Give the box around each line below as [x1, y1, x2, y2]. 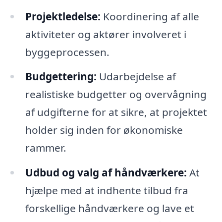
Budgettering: [25, 69, 97, 84]
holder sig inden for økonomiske [25, 123, 183, 137]
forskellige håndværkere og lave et [25, 201, 194, 216]
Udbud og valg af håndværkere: [25, 166, 187, 180]
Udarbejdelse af [96, 69, 176, 84]
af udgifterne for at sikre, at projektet [25, 105, 207, 119]
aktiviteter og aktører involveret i [25, 27, 186, 41]
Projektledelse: [25, 9, 101, 23]
